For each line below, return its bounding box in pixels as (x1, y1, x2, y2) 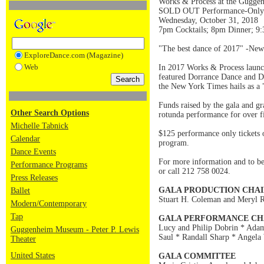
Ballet (11, 186, 30, 195)
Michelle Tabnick (11, 121, 68, 130)
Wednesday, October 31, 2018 (159, 16, 258, 25)
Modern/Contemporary (11, 199, 87, 208)
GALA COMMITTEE (159, 252, 236, 260)
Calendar (11, 134, 40, 143)
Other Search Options (11, 108, 89, 117)
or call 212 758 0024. (159, 167, 230, 176)
